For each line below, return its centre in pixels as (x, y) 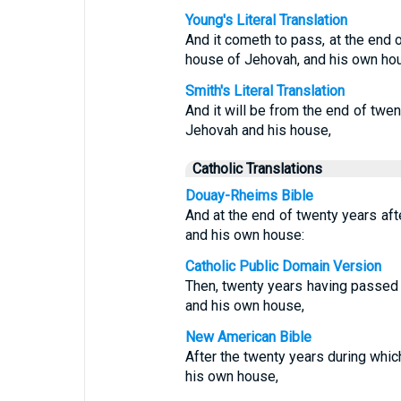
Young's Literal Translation (266, 20)
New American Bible (248, 337)
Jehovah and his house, (258, 130)
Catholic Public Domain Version (283, 266)
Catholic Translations (257, 169)
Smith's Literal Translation (264, 91)
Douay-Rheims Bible (249, 196)
